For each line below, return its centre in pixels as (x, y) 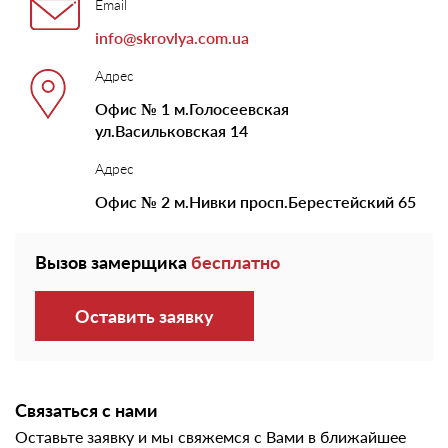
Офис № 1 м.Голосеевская (192, 108)
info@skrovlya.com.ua (172, 37)
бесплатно (235, 262)
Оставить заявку (144, 316)
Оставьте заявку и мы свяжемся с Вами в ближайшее (210, 436)
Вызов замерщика (113, 262)
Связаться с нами (86, 410)
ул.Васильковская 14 (171, 130)
